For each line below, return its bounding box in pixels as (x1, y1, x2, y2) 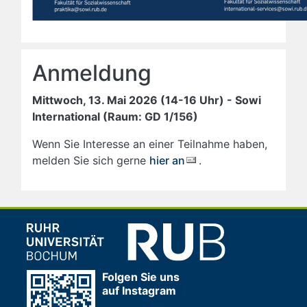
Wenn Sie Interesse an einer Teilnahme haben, (32, 137, 267, 151)
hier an (149, 153, 185, 167)
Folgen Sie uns (102, 270, 180, 284)
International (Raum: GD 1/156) (32, 110, 198, 123)
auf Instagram (102, 284, 176, 298)
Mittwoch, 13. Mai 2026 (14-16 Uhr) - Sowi (32, 93, 261, 107)
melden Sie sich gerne (32, 153, 149, 167)
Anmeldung (32, 60, 151, 86)
